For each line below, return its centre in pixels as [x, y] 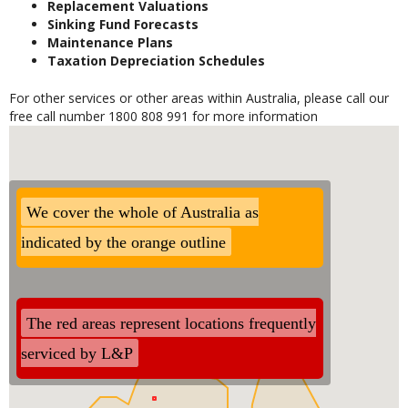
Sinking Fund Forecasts [123, 24]
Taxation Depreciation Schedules [156, 60]
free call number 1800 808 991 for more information [163, 116]
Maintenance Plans [110, 42]
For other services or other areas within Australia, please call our [199, 97]
